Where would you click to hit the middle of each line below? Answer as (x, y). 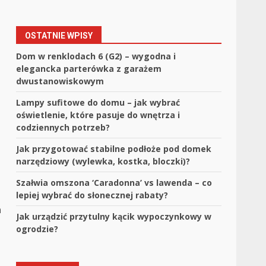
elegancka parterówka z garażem (89, 68)
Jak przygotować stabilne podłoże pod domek (114, 148)
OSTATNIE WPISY (59, 35)
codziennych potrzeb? (63, 127)
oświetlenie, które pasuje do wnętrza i (98, 115)
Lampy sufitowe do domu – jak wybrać (98, 102)
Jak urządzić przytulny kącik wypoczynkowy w (114, 216)
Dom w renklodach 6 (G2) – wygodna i (96, 56)
